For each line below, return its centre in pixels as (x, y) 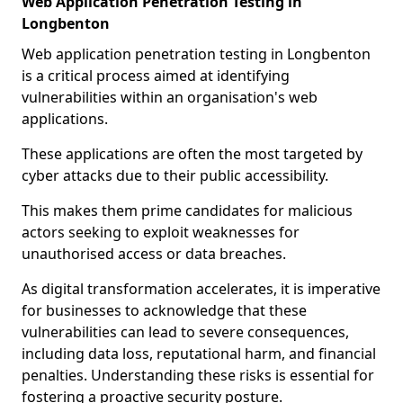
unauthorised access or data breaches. (154, 254)
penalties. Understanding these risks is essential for (198, 375)
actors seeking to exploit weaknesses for (161, 232)
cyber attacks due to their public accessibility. (175, 175)
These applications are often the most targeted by (192, 154)
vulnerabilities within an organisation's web (170, 97)
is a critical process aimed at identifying (156, 76)
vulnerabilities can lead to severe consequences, (185, 332)
